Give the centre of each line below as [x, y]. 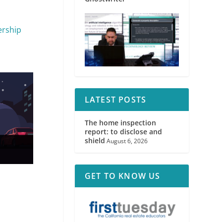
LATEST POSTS [115, 100]
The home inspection [120, 123]
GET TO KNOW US [122, 176]
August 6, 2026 [127, 141]
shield [95, 141]
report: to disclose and [123, 132]
